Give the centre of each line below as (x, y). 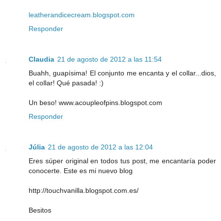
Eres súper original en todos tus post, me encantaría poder (122, 161)
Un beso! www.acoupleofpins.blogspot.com (95, 103)
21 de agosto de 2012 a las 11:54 (110, 59)
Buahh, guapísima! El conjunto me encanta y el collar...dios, (122, 73)
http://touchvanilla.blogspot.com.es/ (84, 191)
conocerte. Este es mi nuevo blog (81, 171)
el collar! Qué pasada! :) (66, 83)
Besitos (40, 210)
